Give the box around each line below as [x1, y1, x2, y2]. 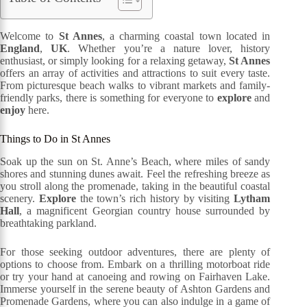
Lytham [234, 192, 271, 204]
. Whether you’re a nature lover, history [67, 42, 271, 54]
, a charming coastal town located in [101, 30, 271, 42]
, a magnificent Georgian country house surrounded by [19, 204, 271, 217]
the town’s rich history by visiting [75, 192, 234, 204]
